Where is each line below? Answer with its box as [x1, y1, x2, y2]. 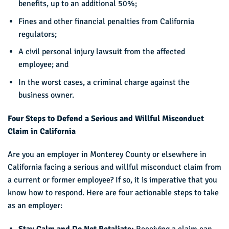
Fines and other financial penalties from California [18, 16, 194, 27]
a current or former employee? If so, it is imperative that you [8, 175, 217, 186]
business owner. [18, 89, 74, 100]
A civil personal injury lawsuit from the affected [18, 47, 185, 57]
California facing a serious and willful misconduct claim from [8, 162, 221, 173]
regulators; [18, 29, 57, 39]
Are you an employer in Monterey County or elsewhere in [8, 149, 207, 160]
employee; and [18, 59, 68, 70]
